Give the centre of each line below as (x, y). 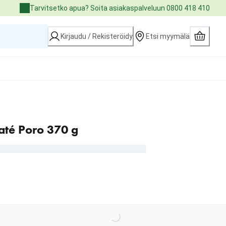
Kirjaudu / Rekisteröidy (97, 36)
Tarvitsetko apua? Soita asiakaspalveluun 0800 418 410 (120, 8)
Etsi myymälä (168, 36)
